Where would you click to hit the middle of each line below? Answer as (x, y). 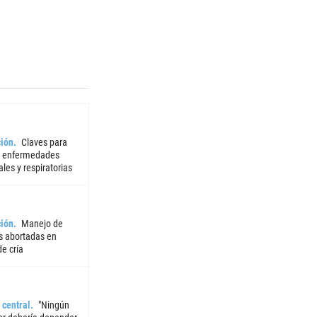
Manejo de (42, 223)
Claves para (44, 142)
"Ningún (53, 305)
